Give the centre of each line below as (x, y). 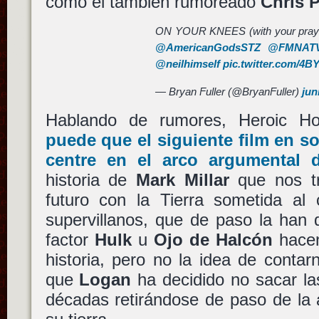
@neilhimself (188, 64)
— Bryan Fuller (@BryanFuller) (229, 91)
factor (70, 240)
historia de (90, 180)
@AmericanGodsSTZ (208, 48)
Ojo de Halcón (213, 240)
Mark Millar (182, 180)
